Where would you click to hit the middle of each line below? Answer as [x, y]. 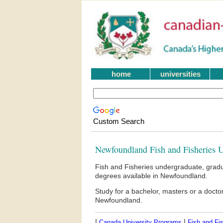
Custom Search [118, 121]
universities [180, 74]
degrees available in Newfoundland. [151, 176]
